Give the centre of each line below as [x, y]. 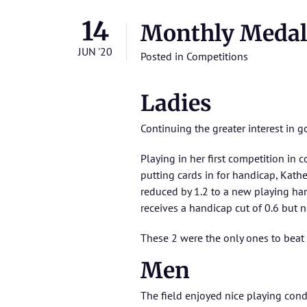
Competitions [217, 57]
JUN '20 [95, 52]
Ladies [176, 104]
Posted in [163, 57]
